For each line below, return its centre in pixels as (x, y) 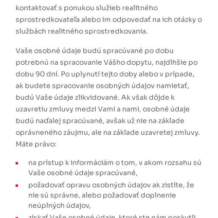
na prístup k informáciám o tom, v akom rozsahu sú (115, 163)
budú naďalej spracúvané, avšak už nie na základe (100, 121)
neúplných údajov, (60, 205)
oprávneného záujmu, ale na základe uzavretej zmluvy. (108, 132)
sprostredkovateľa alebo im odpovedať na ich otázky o (109, 19)
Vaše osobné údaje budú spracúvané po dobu (95, 51)
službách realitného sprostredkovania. (82, 31)
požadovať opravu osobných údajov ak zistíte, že (111, 185)
